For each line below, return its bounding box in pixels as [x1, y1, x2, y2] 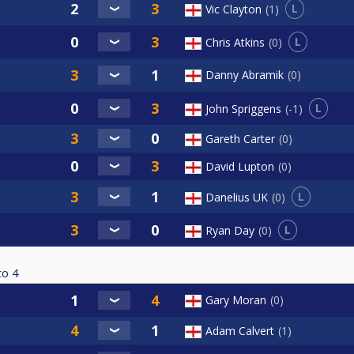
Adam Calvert [205, 323, 274, 339]
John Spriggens [205, 100, 281, 116]
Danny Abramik [205, 67, 284, 83]
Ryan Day [205, 222, 254, 238]
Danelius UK [205, 189, 268, 205]
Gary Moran [205, 292, 266, 308]
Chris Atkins [205, 34, 265, 50]
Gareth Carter [205, 131, 275, 147]
